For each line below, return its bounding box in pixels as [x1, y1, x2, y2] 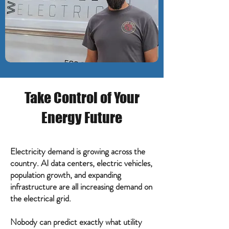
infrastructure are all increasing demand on [10, 180, 152, 193]
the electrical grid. [10, 192, 71, 204]
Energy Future [41, 109, 122, 126]
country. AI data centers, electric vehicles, [10, 157, 152, 169]
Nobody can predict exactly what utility [10, 216, 142, 228]
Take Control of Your [24, 89, 140, 106]
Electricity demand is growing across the [10, 145, 145, 157]
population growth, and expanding [10, 169, 121, 181]
